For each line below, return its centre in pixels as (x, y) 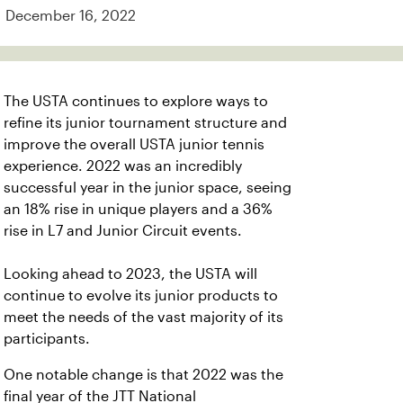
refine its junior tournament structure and (145, 123)
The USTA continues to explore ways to (136, 101)
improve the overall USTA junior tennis (134, 144)
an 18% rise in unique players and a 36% (138, 209)
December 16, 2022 (71, 16)
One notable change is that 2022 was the (143, 375)
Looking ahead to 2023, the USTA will (130, 274)
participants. (47, 339)
